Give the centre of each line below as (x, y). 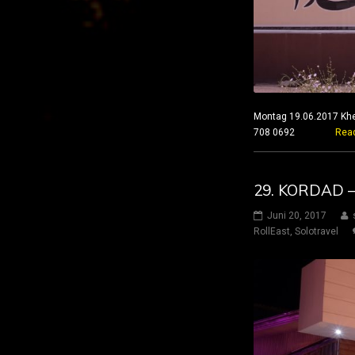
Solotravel (317, 232)
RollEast (272, 232)
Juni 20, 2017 (297, 216)
